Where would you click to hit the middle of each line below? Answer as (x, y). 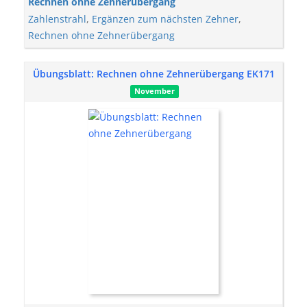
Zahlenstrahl (57, 19)
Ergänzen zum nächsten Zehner (165, 19)
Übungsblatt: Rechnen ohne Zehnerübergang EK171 (153, 74)
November (155, 91)
